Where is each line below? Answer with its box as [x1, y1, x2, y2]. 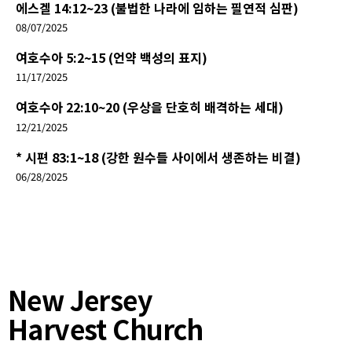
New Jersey [8, 280, 152, 319]
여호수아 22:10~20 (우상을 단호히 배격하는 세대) [16, 97, 284, 117]
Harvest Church [8, 309, 203, 348]
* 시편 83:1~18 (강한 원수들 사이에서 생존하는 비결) [16, 147, 301, 167]
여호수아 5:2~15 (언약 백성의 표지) [16, 48, 207, 68]
